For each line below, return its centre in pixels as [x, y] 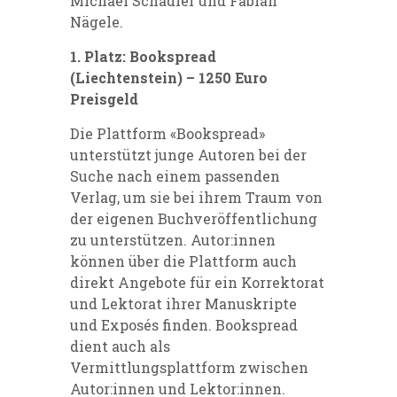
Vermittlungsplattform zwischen [189, 368]
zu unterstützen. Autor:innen [173, 240]
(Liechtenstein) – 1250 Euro [169, 78]
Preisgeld [104, 99]
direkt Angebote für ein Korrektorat [197, 283]
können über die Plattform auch [183, 261]
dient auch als [120, 346]
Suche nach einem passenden [175, 176]
